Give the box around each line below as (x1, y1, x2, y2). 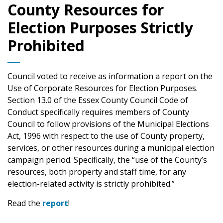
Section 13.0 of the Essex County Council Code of (7, 94, 188, 106)
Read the (7, 197, 42, 209)
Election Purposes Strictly (7, 17, 193, 38)
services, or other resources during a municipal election (7, 142, 215, 153)
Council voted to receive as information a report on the (7, 70, 213, 82)
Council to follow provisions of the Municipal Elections (7, 118, 209, 129)
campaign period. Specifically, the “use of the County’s (7, 154, 207, 165)
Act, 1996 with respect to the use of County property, (7, 130, 205, 141)
